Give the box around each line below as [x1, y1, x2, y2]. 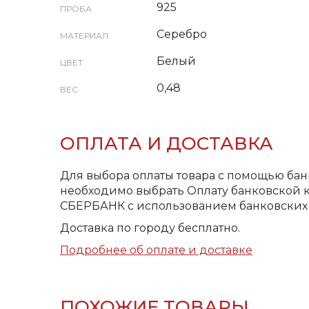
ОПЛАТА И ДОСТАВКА [60, 132, 273, 154]
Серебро [157, 28, 207, 41]
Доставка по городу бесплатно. [60, 221, 240, 235]
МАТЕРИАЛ [60, 30, 108, 41]
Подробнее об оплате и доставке [60, 243, 252, 257]
